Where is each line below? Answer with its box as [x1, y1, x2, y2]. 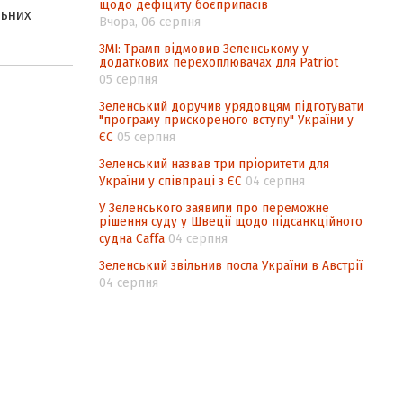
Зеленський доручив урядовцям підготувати [99, 98, 363, 114]
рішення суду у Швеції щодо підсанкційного [99, 213, 363, 229]
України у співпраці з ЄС [99, 173, 242, 189]
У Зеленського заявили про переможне [99, 200, 329, 216]
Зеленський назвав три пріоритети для [99, 156, 329, 172]
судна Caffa [99, 230, 165, 246]
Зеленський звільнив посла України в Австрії [99, 257, 363, 273]
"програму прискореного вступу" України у [99, 112, 354, 128]
